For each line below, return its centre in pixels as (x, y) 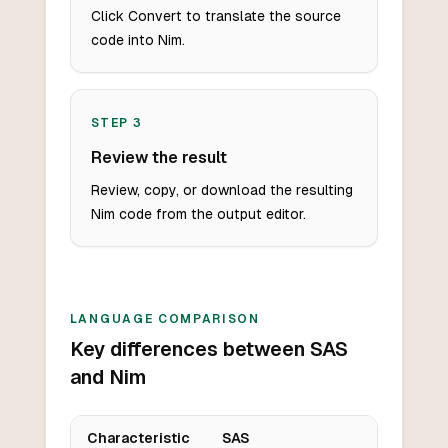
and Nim (107, 377)
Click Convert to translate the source (215, 16)
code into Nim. (137, 40)
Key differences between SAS (208, 349)
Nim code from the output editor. (198, 214)
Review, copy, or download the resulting (221, 190)
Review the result (158, 158)
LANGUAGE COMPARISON (164, 319)
